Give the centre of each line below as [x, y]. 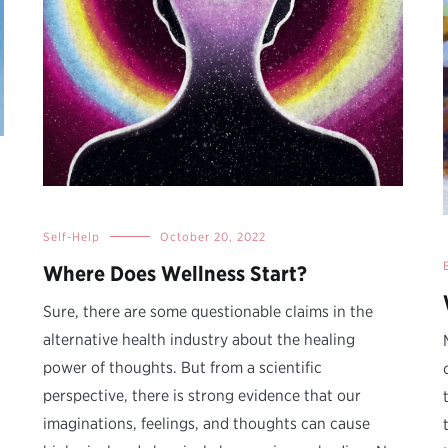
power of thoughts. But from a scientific [182, 368]
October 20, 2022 [213, 237]
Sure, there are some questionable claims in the [208, 312]
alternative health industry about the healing [199, 340]
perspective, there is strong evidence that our [202, 396]
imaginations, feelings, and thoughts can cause [206, 424]
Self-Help [71, 237]
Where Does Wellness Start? [175, 274]
